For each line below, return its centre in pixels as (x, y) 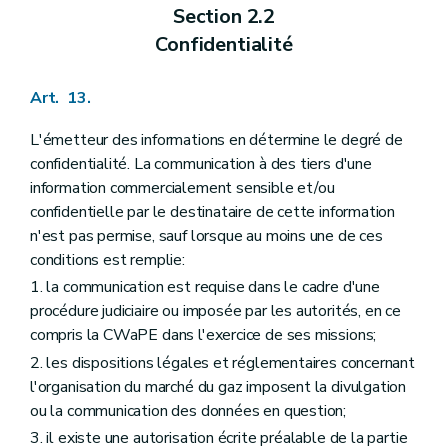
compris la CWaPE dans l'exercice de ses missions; (203, 335)
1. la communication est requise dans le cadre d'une (205, 287)
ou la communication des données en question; (188, 410)
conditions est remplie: (107, 260)
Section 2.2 (224, 17)
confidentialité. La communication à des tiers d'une (201, 164)
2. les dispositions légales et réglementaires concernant (222, 362)
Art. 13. (60, 98)
